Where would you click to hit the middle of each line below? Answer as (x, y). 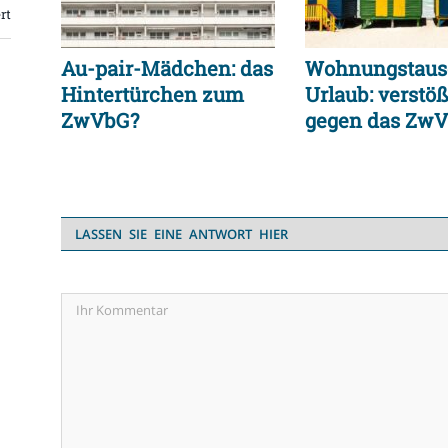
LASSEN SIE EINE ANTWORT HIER (181, 234)
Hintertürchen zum (152, 94)
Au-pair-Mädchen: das (167, 68)
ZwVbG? (100, 120)
